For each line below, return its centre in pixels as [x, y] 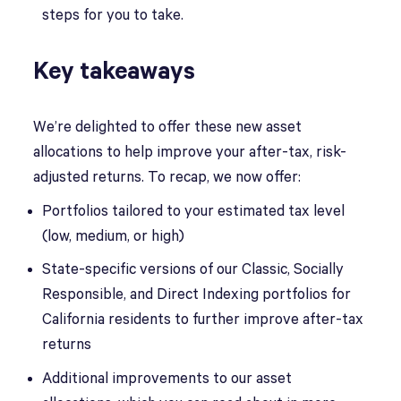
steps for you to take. [113, 15]
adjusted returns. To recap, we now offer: [167, 177]
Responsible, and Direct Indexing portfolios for [197, 295]
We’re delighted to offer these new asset [168, 127]
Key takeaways [115, 72]
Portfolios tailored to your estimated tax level [194, 211]
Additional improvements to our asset [167, 379]
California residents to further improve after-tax [203, 320]
